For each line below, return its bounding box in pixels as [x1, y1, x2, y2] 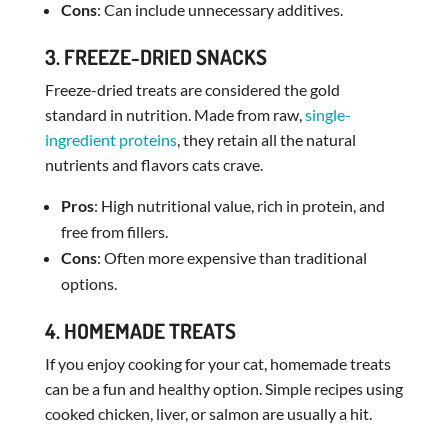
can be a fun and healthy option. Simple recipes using [44, 378, 403, 398]
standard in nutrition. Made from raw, [44, 104, 305, 124]
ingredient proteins [44, 129, 177, 149]
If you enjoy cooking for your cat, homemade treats [44, 353, 391, 373]
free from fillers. [60, 221, 168, 241]
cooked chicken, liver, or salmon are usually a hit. [44, 403, 372, 423]
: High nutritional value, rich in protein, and [93, 195, 385, 215]
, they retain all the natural [176, 129, 356, 149]
